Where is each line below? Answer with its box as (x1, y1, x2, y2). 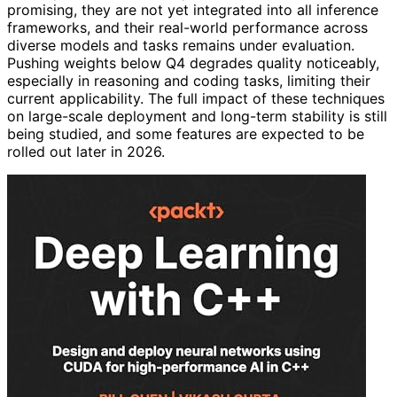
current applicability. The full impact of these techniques (7, 89, 385, 107)
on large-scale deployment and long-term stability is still (7, 106, 387, 125)
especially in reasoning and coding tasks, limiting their (7, 71, 370, 90)
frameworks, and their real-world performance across (7, 18, 368, 36)
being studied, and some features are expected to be (7, 124, 364, 143)
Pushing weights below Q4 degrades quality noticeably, (7, 53, 379, 72)
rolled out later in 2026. (7, 142, 165, 160)
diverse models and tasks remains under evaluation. (7, 35, 354, 54)
